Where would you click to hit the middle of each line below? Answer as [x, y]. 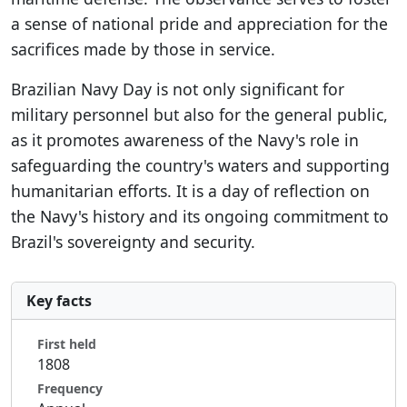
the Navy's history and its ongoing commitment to [200, 216]
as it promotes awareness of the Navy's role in [185, 140]
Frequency [70, 388]
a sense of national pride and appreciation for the [199, 24]
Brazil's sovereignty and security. [133, 242]
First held [67, 344]
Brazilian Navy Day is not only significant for [178, 89]
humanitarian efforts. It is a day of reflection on [190, 191]
